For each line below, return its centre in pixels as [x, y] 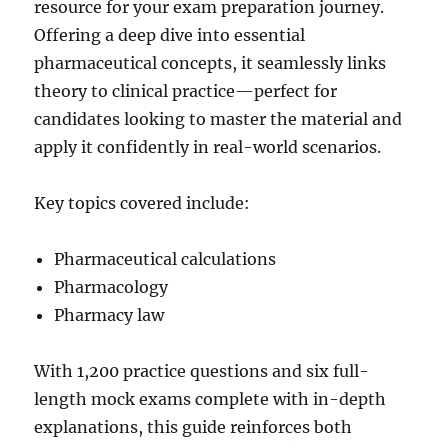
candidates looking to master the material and [218, 118]
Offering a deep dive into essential [170, 34]
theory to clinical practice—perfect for [186, 90]
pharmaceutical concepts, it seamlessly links [210, 62]
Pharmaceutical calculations [165, 258]
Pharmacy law [109, 314]
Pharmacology [111, 286]
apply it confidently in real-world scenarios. [208, 146]
